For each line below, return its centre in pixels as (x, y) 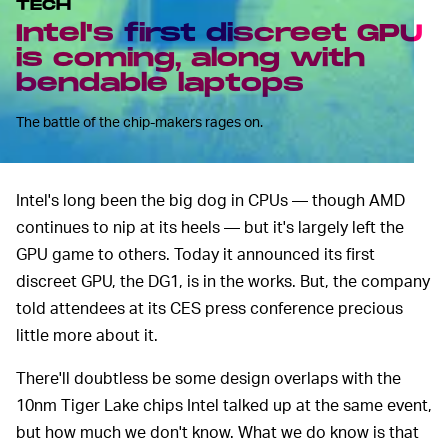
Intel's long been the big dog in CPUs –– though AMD (210, 199)
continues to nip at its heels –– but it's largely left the (210, 226)
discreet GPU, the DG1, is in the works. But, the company (223, 280)
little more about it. (87, 334)
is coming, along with (190, 58)
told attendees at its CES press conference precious (209, 307)
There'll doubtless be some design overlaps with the (208, 377)
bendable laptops (160, 83)
